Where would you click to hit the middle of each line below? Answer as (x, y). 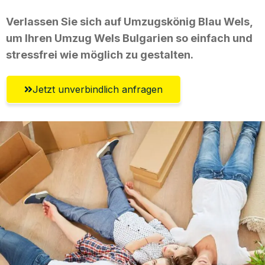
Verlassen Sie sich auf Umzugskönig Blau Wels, (129, 21)
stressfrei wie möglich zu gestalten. (100, 54)
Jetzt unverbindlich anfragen (98, 89)
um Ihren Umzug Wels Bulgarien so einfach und (129, 38)
